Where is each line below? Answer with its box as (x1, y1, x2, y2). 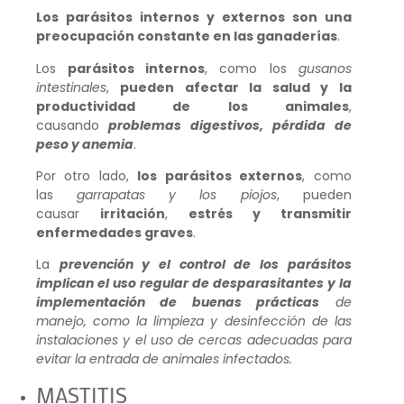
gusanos (298, 59, 352, 78)
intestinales (36, 78, 106, 96)
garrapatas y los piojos (53, 186, 277, 205)
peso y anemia (36, 134, 133, 153)
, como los (205, 59, 298, 78)
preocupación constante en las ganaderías (36, 27, 337, 46)
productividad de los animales (36, 96, 349, 115)
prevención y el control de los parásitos (59, 255, 352, 274)
